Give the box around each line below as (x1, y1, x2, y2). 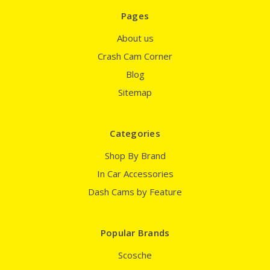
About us (116, 32, 154, 45)
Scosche (118, 249, 152, 262)
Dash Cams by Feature (88, 186, 182, 198)
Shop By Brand (104, 149, 166, 162)
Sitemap (118, 86, 152, 99)
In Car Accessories (96, 168, 174, 180)
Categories (110, 127, 160, 140)
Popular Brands (100, 227, 170, 239)
